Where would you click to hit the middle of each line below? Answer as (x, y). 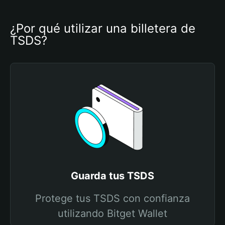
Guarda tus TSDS (113, 176)
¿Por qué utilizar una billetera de (103, 28)
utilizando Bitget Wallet (113, 213)
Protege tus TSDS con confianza (113, 198)
